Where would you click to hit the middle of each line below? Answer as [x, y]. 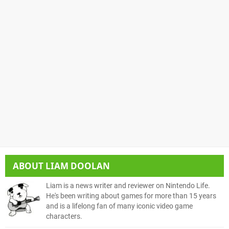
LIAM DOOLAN [78, 166]
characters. [64, 216]
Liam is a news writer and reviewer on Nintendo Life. [128, 186]
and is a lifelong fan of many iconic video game [119, 206]
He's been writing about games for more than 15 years [131, 196]
